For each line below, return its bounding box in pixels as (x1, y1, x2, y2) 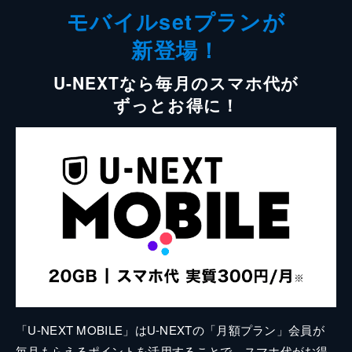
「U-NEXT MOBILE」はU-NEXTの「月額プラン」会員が (16, 321, 324, 339)
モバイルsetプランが (67, 5, 285, 36)
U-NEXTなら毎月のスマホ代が (53, 70, 299, 94)
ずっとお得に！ (113, 92, 239, 116)
